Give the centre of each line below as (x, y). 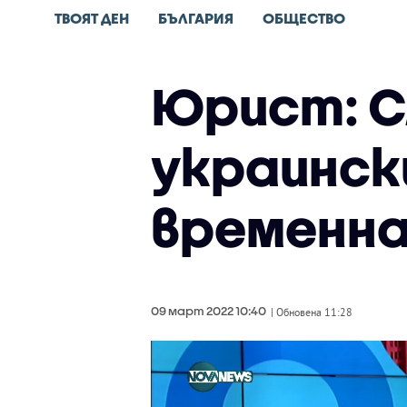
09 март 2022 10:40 (208, 311)
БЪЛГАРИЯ (196, 18)
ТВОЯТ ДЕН (92, 18)
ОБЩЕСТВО (304, 18)
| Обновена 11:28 (311, 312)
